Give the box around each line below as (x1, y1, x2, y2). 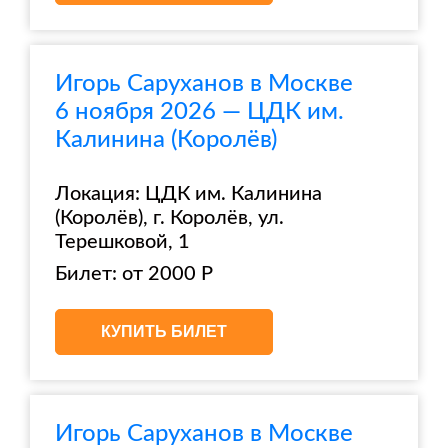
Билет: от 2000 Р (55, 264, 213, 284)
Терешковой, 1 (55, 232, 190, 252)
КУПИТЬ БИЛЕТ (101, 323, 227, 340)
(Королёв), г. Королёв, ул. (55, 208, 284, 228)
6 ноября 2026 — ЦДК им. (55, 100, 344, 124)
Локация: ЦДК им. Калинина (55, 184, 322, 204)
